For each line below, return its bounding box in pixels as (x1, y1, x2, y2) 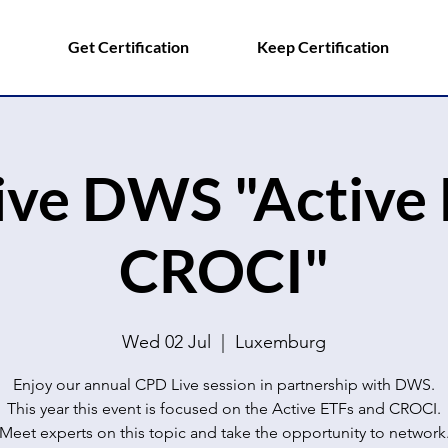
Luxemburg (235, 331, 326, 353)
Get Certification (68, 37, 189, 56)
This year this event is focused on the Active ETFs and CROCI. (7, 399, 441, 418)
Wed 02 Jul (122, 331, 211, 353)
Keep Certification (257, 37, 389, 56)
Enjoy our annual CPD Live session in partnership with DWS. (13, 375, 435, 394)
